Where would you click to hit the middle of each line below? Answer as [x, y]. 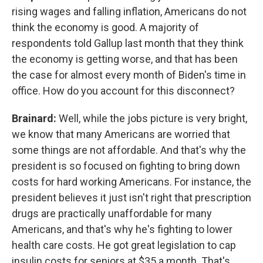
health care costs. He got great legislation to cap [124, 245]
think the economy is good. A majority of [105, 27]
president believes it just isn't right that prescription [131, 198]
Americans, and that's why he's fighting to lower [122, 229]
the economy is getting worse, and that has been [125, 59]
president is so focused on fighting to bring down [126, 166]
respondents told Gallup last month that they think [128, 43]
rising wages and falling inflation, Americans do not [129, 11]
